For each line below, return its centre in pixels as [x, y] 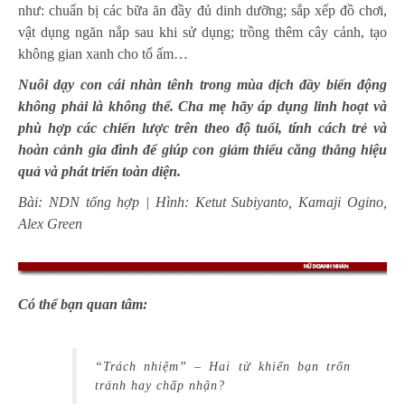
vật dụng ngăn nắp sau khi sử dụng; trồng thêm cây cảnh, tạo [202, 32]
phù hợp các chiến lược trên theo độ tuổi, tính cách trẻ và [202, 128]
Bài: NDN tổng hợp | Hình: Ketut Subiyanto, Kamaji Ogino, [202, 202]
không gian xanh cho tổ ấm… [103, 54]
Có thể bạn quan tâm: [83, 305]
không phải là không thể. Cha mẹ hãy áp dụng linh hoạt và [202, 106]
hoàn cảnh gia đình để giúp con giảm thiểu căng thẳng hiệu [202, 150]
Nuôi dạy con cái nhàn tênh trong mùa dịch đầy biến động [202, 85]
